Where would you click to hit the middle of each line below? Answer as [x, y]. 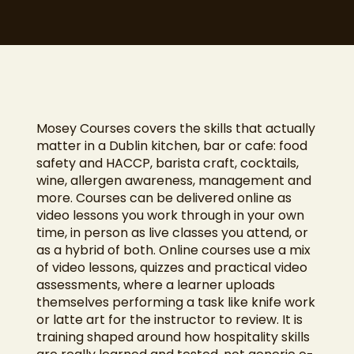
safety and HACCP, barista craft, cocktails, [167, 164]
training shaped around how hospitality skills [173, 337]
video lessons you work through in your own [170, 216]
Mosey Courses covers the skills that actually [175, 129]
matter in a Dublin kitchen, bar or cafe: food [171, 146]
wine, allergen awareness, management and [173, 181]
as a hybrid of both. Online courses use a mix [173, 250]
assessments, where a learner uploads [155, 285]
